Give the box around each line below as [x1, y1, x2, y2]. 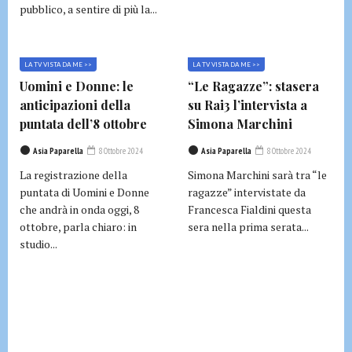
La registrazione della [20, 167, 127, 183]
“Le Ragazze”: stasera [188, 78, 319, 95]
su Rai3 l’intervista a [188, 97, 307, 114]
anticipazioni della [20, 97, 130, 114]
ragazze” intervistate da [188, 185, 306, 200]
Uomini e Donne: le [20, 78, 134, 95]
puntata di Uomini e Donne [20, 185, 149, 200]
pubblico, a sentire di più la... [20, 2, 157, 17]
